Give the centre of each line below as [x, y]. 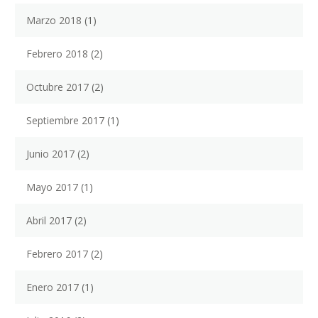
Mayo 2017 [52, 187]
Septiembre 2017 [65, 121]
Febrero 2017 [57, 254]
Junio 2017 [50, 154]
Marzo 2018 [54, 21]
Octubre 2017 [57, 87]
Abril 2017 [49, 221]
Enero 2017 [53, 287]
